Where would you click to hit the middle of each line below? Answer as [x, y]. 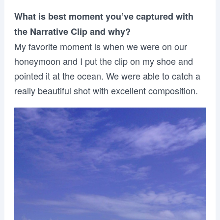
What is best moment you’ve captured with [104, 16]
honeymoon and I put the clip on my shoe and [103, 61]
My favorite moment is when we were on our [100, 46]
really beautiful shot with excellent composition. [106, 90]
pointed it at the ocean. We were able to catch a [107, 75]
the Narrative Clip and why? [72, 31]
